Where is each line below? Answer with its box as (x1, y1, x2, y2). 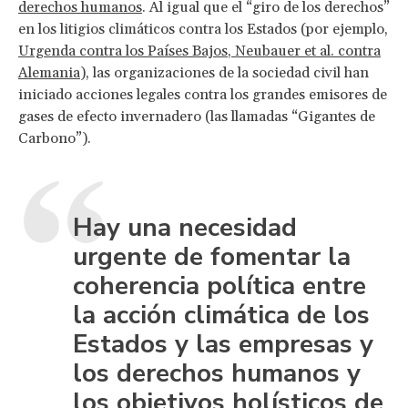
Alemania (18, 63, 80, 82)
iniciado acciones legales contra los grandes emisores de (18, 85, 387, 104)
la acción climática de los (73, 297, 370, 332)
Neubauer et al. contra (231, 41, 381, 60)
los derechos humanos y (73, 355, 361, 391)
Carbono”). (18, 128, 91, 148)
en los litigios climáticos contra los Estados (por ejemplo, (18, 19, 388, 38)
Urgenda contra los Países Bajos (18, 41, 228, 60)
